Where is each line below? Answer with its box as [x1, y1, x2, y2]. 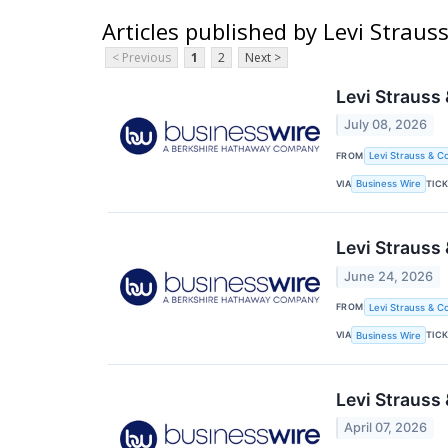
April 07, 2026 [344, 419, 428, 435]
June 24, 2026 [344, 268, 434, 284]
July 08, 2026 [344, 117, 428, 133]
